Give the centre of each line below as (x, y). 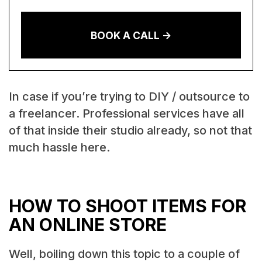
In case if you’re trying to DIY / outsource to (129, 96)
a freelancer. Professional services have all (126, 113)
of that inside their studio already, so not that (130, 130)
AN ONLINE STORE (87, 225)
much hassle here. (59, 147)
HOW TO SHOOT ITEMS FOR (127, 206)
